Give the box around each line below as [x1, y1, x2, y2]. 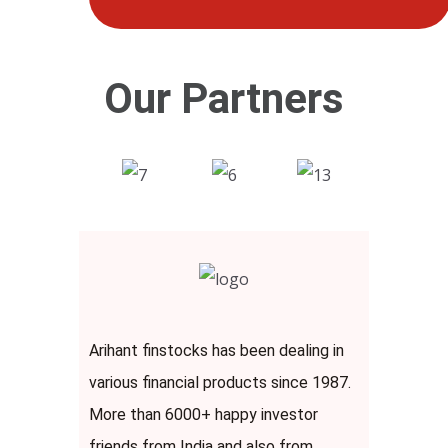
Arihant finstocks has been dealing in [89, 340, 344, 360]
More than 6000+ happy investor [89, 404, 318, 424]
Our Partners [104, 73, 344, 123]
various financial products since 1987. [89, 372, 351, 392]
